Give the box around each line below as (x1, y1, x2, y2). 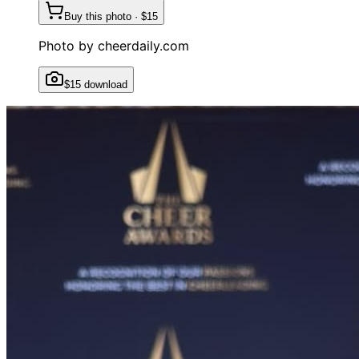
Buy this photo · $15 (64, 10, 158, 22)
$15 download (64, 78, 127, 91)
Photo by (38, 37, 98, 54)
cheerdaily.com (98, 37, 189, 54)
